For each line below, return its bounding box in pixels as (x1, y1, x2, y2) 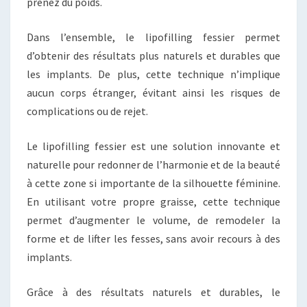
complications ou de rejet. (27, 103, 148, 118)
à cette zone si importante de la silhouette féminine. (27, 175, 280, 190)
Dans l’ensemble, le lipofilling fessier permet (27, 29, 280, 44)
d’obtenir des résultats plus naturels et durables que (27, 48, 280, 62)
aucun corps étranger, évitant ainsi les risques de (27, 85, 280, 99)
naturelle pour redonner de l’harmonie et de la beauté (27, 157, 280, 171)
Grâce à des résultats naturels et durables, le (27, 284, 280, 299)
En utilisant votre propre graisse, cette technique (27, 194, 280, 208)
